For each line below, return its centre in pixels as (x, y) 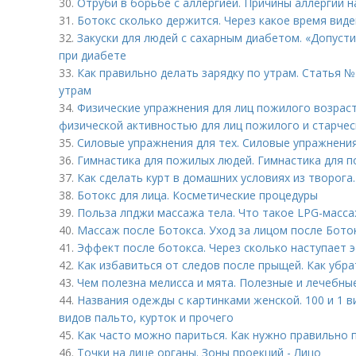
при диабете (93, 55)
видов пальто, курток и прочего (146, 317)
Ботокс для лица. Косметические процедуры (197, 195)
